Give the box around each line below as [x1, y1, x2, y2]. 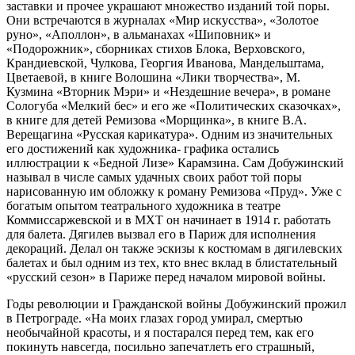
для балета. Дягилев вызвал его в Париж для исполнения [6, 227, 315, 241]
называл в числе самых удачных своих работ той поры [6, 170, 302, 184]
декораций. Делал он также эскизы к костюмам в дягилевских [6, 241, 342, 255]
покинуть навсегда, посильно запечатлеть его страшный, [6, 339, 315, 353]
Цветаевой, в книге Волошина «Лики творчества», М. [6, 70, 300, 84]
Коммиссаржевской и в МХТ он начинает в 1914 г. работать [6, 212, 330, 227]
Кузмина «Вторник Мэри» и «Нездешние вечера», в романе [6, 84, 330, 98]
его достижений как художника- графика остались [6, 141, 279, 155]
